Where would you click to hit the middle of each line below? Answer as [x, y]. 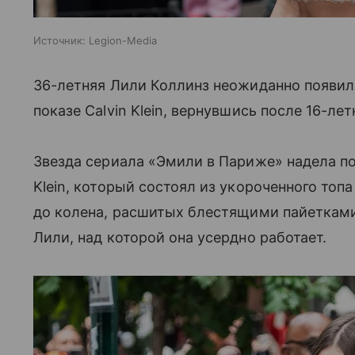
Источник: [59, 40]
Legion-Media [123, 40]
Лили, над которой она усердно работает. [180, 237]
